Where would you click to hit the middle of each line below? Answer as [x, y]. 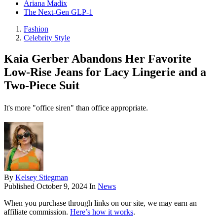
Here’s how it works [102, 212]
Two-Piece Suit [42, 86]
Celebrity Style [47, 38]
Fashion [36, 29]
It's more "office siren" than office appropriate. [76, 108]
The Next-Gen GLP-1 [58, 12]
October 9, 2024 [62, 186]
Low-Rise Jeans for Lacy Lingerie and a [105, 72]
